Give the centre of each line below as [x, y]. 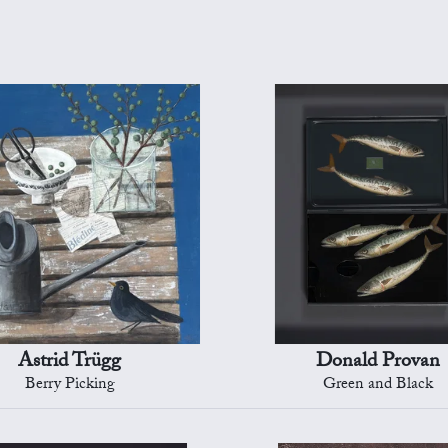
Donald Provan [377, 362]
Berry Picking [69, 385]
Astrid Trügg [70, 362]
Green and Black [377, 385]
